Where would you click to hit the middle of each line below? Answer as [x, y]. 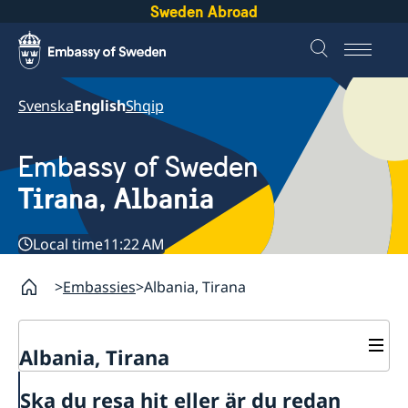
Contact [49, 382]
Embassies [99, 286]
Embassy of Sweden [138, 168]
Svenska [46, 106]
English [99, 106]
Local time [68, 244]
